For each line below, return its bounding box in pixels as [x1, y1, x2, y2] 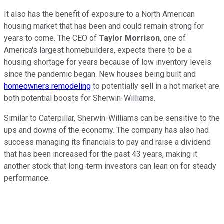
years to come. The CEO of [4, 33, 99, 43]
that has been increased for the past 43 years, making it [4, 149, 197, 159]
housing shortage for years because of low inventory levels [4, 57, 211, 67]
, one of [160, 33, 186, 43]
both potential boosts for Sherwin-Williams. [4, 93, 155, 103]
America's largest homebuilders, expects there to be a [4, 45, 192, 55]
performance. [4, 173, 50, 183]
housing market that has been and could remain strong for [4, 21, 204, 31]
